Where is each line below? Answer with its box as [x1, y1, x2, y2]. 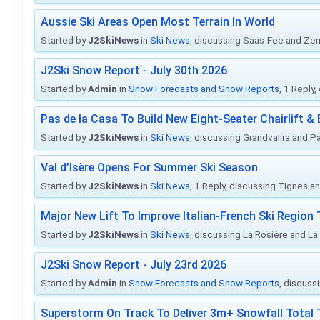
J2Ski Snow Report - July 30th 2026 [41, 64, 227, 77]
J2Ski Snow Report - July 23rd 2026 [41, 258, 226, 271]
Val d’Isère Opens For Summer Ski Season [41, 161, 258, 174]
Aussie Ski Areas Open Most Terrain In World [41, 15, 275, 29]
